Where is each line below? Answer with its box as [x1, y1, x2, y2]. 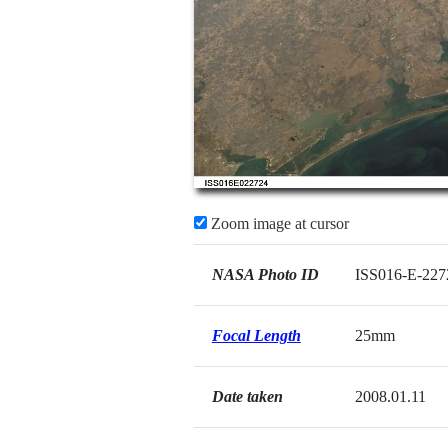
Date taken [211, 388, 283, 405]
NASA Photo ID [211, 266, 319, 283]
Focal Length [211, 327, 301, 344]
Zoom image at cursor [206, 215, 349, 232]
